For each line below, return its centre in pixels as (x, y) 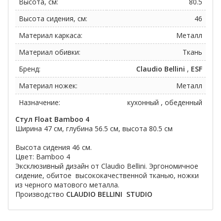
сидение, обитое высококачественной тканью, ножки (107, 176)
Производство (40, 194)
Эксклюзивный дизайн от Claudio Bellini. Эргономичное (107, 166)
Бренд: (30, 69)
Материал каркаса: (51, 36)
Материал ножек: (48, 86)
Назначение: (39, 103)
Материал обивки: (50, 52)
